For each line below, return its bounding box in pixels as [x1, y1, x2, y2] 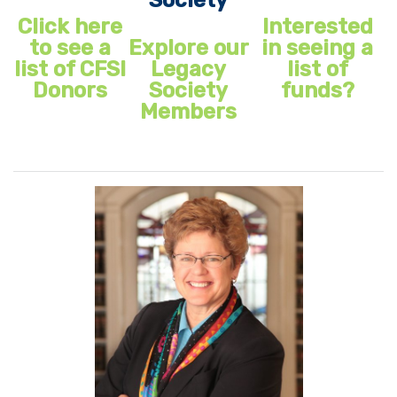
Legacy [151, 56, 226, 82]
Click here [17, 13, 122, 39]
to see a [28, 35, 111, 60]
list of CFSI [13, 56, 126, 82]
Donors [32, 77, 107, 103]
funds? [280, 77, 354, 103]
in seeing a [261, 35, 373, 60]
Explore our [128, 35, 249, 60]
